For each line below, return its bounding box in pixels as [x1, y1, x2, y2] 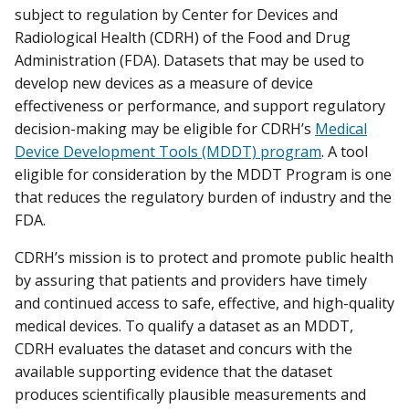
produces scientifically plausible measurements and [15, 383, 366, 404]
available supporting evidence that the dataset [15, 361, 332, 382]
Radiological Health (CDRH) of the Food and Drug [15, 26, 351, 47]
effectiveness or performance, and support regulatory [15, 95, 385, 116]
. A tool [321, 141, 368, 162]
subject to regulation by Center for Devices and [15, 4, 338, 25]
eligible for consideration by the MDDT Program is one [15, 163, 392, 184]
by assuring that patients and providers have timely [15, 269, 367, 290]
